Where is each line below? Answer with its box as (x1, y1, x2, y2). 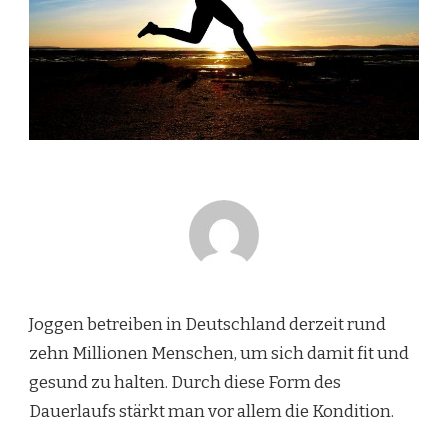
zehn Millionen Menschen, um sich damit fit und (29, 342, 409, 364)
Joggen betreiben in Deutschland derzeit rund (29, 313, 386, 335)
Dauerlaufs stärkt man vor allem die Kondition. (29, 400, 394, 422)
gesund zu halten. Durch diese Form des (29, 371, 341, 393)
